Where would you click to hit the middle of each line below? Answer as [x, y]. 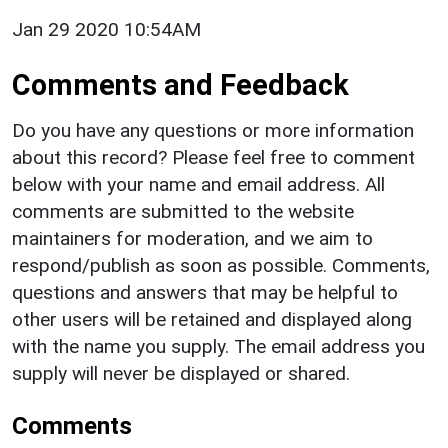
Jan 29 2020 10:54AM [106, 29]
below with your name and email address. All [198, 184]
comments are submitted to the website [183, 211]
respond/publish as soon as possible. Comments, [221, 265]
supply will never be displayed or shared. [181, 373]
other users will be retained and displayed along [212, 319]
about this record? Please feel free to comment [213, 157]
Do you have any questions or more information [213, 130]
